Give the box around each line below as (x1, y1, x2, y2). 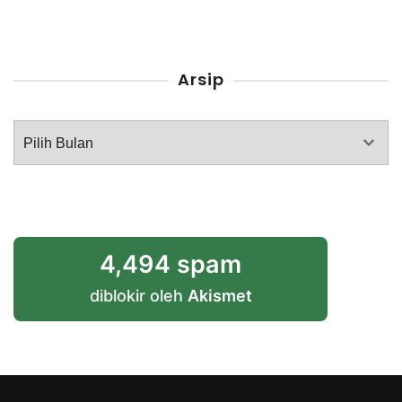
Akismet (187, 286, 252, 306)
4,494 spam (100, 249, 241, 280)
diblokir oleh (89, 286, 188, 306)
